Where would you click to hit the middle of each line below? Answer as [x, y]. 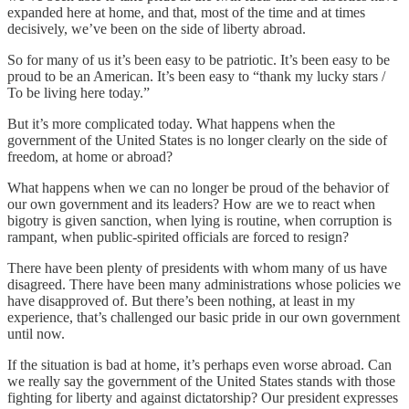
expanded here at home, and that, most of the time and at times [186, 12]
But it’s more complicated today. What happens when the [171, 123]
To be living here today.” [79, 92]
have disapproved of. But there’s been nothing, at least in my [181, 300]
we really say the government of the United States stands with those [201, 381]
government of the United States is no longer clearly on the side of [197, 140]
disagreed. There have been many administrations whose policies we [204, 284]
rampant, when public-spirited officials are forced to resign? [178, 236]
